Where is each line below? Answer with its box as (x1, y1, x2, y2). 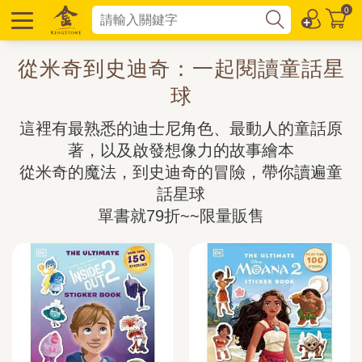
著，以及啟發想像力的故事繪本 (68, 141, 294, 159)
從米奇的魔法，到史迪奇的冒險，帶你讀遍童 (19, 163, 343, 181)
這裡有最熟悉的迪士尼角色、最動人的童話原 (19, 120, 343, 137)
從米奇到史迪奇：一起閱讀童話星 (17, 57, 345, 81)
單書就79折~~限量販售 (98, 207, 264, 225)
